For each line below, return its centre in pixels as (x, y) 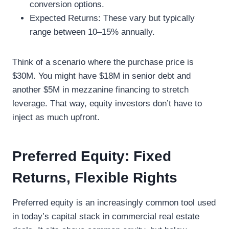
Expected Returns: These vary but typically (112, 18)
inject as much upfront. (56, 117)
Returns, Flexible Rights (95, 177)
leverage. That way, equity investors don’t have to (107, 103)
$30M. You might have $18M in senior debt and (101, 76)
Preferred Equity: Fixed (92, 156)
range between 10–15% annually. (92, 32)
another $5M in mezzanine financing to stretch (100, 89)
